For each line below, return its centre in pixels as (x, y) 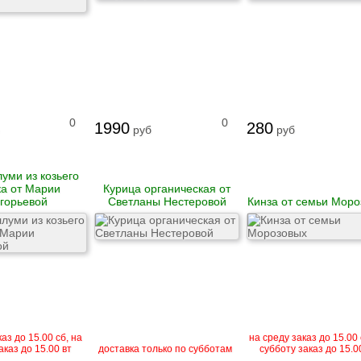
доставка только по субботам (165, 349)
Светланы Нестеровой (167, 201)
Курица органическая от (167, 189)
